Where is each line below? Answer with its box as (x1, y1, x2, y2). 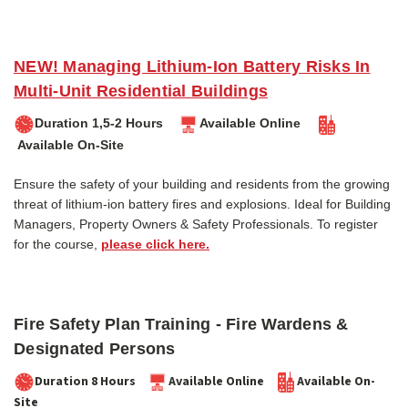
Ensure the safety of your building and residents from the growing (14, 176, 390, 191)
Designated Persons (14, 339, 176, 358)
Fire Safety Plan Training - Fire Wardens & (14, 314, 349, 333)
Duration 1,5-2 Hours (35, 116, 178, 131)
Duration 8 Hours (35, 372, 147, 392)
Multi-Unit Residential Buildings (14, 81, 268, 100)
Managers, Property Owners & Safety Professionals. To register (14, 216, 378, 231)
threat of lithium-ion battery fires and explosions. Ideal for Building (14, 196, 391, 211)
